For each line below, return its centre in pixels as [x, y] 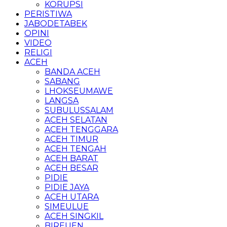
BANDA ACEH [72, 72]
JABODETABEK [56, 24]
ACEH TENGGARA [81, 129]
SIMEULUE [67, 206]
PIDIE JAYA [67, 187]
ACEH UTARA [72, 197]
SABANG [62, 81]
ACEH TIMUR [71, 139]
